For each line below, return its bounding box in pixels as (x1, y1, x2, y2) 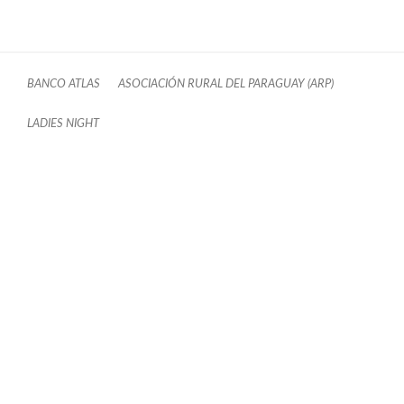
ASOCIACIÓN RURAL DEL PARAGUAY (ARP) (118, 78, 334, 90)
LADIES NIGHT (27, 118, 99, 130)
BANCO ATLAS (27, 78, 100, 90)
